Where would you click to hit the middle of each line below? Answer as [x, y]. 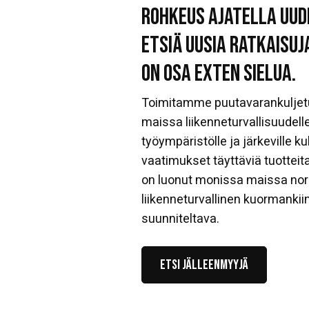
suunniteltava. [181, 218]
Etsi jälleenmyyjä [205, 265]
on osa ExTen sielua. [219, 73]
